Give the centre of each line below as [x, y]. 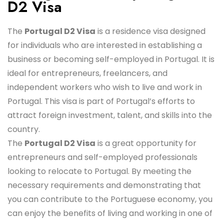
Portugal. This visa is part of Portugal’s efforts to [101, 101]
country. [24, 129]
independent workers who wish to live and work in [105, 87]
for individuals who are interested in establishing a [105, 45]
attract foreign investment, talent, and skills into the [110, 115]
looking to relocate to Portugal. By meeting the [99, 171]
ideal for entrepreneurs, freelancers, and [87, 73]
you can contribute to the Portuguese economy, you [110, 199]
